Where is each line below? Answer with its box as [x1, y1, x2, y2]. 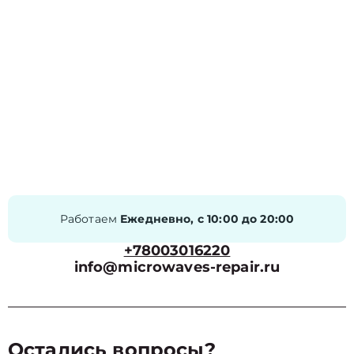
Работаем [59, 212, 121, 226]
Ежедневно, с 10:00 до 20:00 [120, 212, 295, 226]
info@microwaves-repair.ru [73, 258, 281, 276]
